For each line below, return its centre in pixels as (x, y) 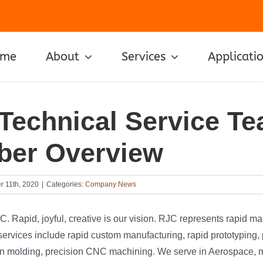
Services (144, 57)
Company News (110, 184)
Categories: (65, 184)
